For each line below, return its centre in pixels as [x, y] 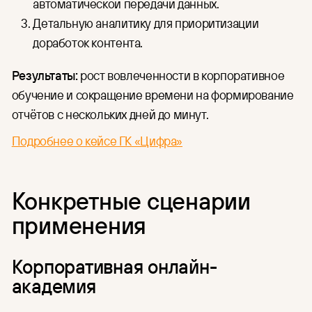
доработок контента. [89, 42]
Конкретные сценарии [131, 200]
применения [79, 224]
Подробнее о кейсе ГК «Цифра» [97, 140]
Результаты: [46, 75]
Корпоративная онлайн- [114, 266]
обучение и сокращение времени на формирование [153, 94]
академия [54, 286]
